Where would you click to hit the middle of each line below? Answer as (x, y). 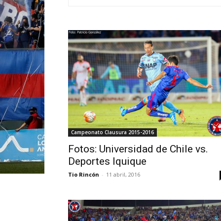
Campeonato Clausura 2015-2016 (112, 132)
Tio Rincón (84, 174)
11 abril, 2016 (123, 174)
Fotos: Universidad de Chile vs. (138, 149)
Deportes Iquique (107, 161)
